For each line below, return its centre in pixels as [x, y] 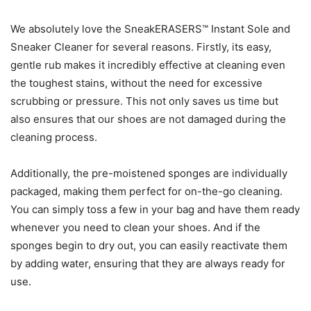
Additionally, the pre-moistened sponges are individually [149, 173]
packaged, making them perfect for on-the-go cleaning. [146, 191]
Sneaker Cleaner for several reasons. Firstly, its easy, [141, 47]
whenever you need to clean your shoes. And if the [135, 227]
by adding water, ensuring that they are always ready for [148, 263]
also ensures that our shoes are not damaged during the [148, 119]
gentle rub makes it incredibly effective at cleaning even [148, 65]
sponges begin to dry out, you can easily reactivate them [149, 245]
